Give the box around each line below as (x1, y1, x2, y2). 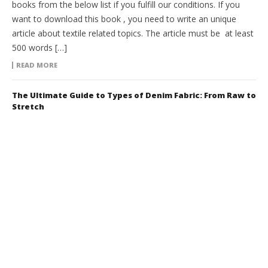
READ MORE (16, 60, 57, 70)
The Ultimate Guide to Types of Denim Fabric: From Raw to (12, 90, 256, 101)
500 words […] (12, 42, 67, 54)
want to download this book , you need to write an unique (12, 13, 236, 25)
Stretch (12, 101, 44, 112)
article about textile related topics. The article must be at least (12, 28, 254, 39)
